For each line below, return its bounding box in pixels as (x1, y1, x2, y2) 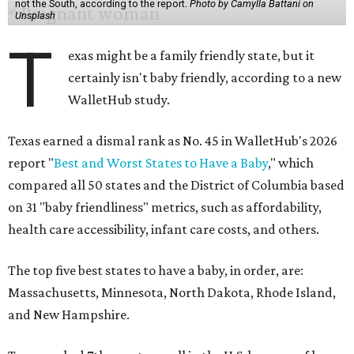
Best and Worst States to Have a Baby (54, 154, 268, 171)
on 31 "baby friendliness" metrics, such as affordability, (8, 198, 322, 215)
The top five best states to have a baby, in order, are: (8, 262, 303, 278)
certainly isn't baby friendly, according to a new (68, 69, 342, 85)
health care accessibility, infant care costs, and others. (8, 220, 319, 237)
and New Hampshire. (8, 306, 130, 322)
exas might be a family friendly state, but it (68, 47, 315, 63)
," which (268, 154, 314, 171)
